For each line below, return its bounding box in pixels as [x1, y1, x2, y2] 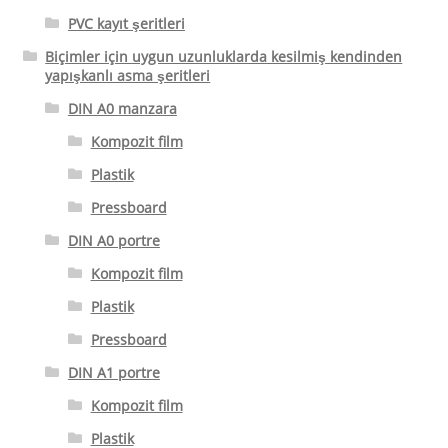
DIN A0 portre [67, 231, 160, 251]
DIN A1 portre [67, 363, 160, 383]
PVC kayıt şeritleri [67, 14, 185, 34]
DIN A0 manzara [67, 99, 177, 119]
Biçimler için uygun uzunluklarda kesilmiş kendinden [45, 47, 403, 67]
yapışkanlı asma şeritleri [45, 66, 211, 86]
